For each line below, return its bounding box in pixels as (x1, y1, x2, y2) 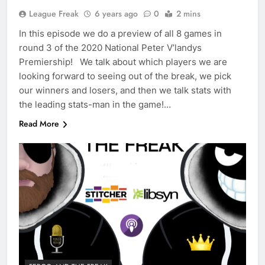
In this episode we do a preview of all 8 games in (19, 28, 222, 40)
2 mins (176, 8, 201, 20)
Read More (19, 118, 59, 130)
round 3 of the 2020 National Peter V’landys (19, 42, 202, 54)
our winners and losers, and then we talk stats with (19, 85, 231, 96)
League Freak (29, 8, 79, 20)
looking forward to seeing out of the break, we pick (19, 70, 231, 82)
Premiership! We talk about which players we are (19, 56, 227, 68)
